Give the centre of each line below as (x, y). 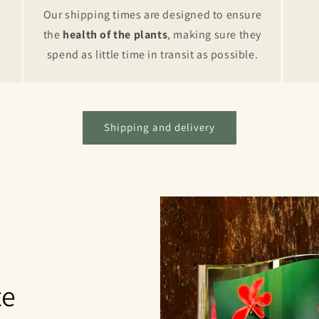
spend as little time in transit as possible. (152, 54)
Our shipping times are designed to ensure (152, 14)
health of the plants (115, 34)
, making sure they (215, 34)
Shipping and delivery (159, 127)
